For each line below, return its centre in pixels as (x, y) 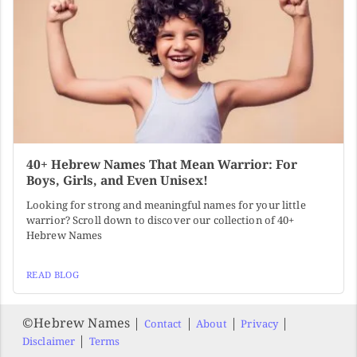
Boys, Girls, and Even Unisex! (117, 180)
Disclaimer (49, 341)
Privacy (260, 324)
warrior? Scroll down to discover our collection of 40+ (161, 220)
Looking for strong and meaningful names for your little (166, 205)
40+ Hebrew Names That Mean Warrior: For (162, 165)
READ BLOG (53, 275)
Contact (163, 324)
